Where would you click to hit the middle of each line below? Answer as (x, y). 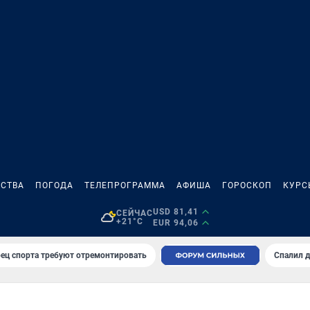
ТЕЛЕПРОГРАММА (125, 185)
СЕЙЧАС (134, 213)
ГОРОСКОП (247, 185)
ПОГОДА (54, 185)
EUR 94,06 (175, 223)
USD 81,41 (175, 212)
